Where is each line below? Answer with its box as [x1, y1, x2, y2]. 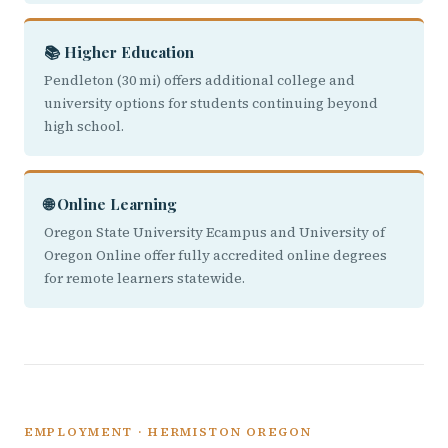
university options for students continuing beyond [44, 94, 378, 113]
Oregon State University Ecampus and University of [44, 223, 385, 242]
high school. [44, 117, 124, 136]
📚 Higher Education [44, 42, 194, 62]
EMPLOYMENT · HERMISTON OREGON [24, 423, 312, 440]
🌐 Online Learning [44, 194, 177, 214]
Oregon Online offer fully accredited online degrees [44, 246, 387, 265]
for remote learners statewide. [44, 269, 245, 288]
